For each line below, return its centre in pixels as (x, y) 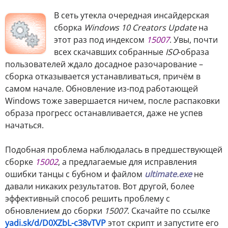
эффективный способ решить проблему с (88, 198)
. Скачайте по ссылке (169, 210)
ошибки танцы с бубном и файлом (75, 174)
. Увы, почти (194, 39)
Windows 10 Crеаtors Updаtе (140, 27)
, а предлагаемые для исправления (127, 162)
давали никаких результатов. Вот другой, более (100, 186)
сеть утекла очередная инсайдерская (134, 15)
